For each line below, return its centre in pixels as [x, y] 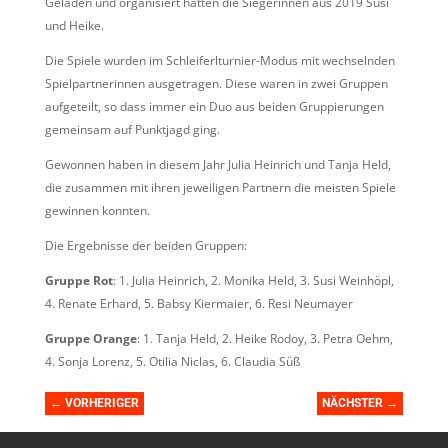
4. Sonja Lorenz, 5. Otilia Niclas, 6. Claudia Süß [172, 361]
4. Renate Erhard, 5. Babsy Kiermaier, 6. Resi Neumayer [198, 303]
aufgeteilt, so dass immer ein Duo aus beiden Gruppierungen [214, 106]
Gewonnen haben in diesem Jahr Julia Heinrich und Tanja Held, [217, 164]
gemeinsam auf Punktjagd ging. [132, 129]
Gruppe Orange [90, 338]
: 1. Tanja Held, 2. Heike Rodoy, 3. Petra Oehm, [264, 338]
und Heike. [74, 25]
